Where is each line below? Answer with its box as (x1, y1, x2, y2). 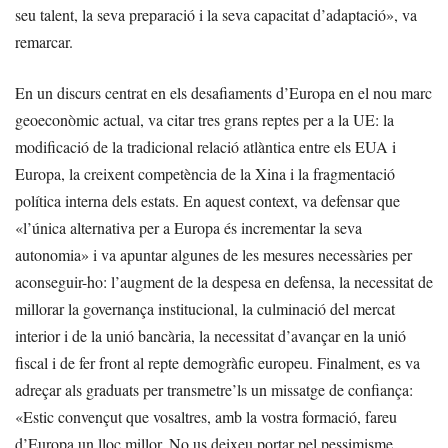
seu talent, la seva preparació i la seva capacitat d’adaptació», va (15, 3, 417, 25)
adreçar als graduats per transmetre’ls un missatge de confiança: (15, 378, 413, 400)
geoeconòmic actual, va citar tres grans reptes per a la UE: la (15, 108, 394, 130)
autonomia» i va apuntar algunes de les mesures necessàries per (15, 243, 412, 265)
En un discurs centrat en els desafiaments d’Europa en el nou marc (15, 81, 432, 103)
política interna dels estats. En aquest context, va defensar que (15, 189, 400, 211)
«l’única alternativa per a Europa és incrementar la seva (15, 216, 362, 238)
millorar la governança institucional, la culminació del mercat (15, 297, 395, 319)
